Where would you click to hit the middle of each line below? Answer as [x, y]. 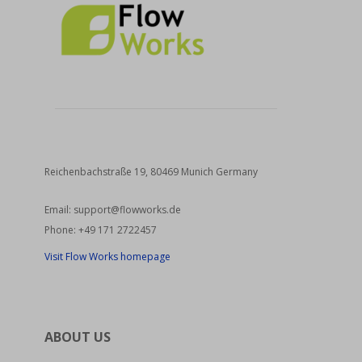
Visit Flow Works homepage [107, 257]
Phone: [60, 230]
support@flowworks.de [126, 210]
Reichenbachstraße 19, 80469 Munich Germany [151, 172]
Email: [58, 210]
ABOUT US [78, 337]
